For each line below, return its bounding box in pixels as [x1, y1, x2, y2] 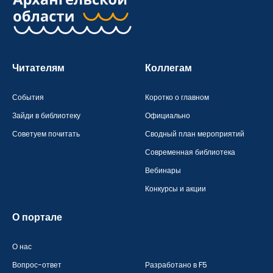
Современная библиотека [144, 147, 235, 157]
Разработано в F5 [144, 260, 207, 270]
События [12, 92, 44, 102]
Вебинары [144, 165, 181, 175]
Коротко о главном [144, 92, 209, 102]
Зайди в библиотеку [12, 110, 80, 121]
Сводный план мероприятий [144, 129, 244, 139]
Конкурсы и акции [144, 183, 206, 194]
